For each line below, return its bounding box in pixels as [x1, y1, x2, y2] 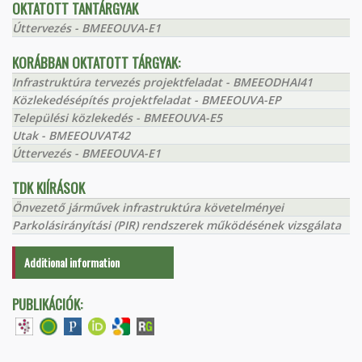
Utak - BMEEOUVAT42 [12, 128, 130, 144]
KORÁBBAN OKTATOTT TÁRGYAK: [12, 53, 180, 74]
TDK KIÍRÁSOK [12, 178, 85, 199]
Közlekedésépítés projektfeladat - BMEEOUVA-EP [12, 92, 281, 108]
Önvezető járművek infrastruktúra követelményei [12, 200, 284, 216]
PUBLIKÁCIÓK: [12, 294, 82, 315]
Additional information [24, 254, 120, 271]
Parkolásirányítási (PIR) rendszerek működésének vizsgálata [12, 217, 341, 234]
